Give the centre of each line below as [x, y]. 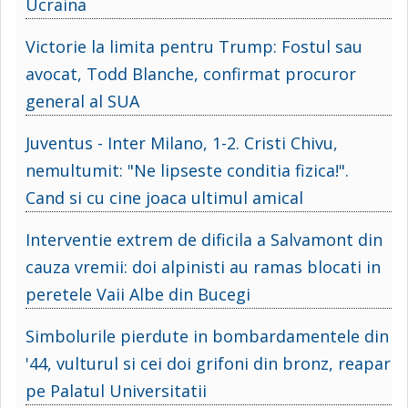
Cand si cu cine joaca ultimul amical [164, 197]
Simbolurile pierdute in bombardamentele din [207, 336]
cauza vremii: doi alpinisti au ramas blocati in [203, 266]
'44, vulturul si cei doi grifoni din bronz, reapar [208, 363]
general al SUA [82, 101]
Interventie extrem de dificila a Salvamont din [204, 239]
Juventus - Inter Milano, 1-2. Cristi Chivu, [182, 143]
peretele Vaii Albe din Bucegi [138, 294]
